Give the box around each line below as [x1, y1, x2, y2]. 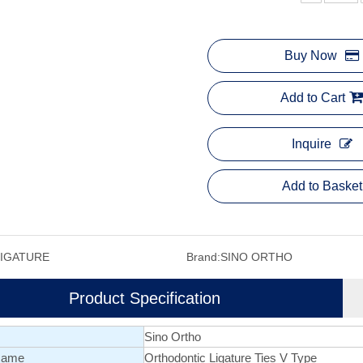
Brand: [186, 250, 220, 263]
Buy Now [284, 49, 337, 62]
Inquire [291, 137, 331, 151]
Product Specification [68, 289, 220, 307]
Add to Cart [280, 91, 345, 105]
